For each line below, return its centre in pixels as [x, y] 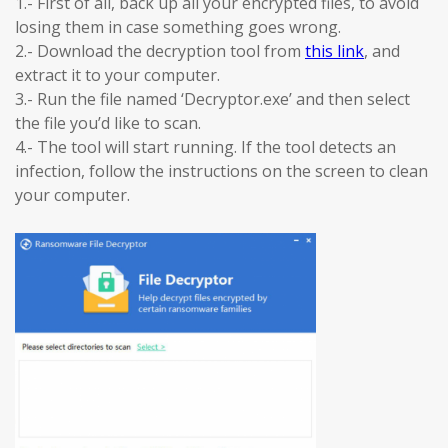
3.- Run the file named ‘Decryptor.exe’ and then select [212, 98]
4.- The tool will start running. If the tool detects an [205, 146]
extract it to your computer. [117, 74]
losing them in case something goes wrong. [178, 26]
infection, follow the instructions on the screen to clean [221, 170]
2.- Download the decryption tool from [160, 50]
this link [334, 50]
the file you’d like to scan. [108, 122]
